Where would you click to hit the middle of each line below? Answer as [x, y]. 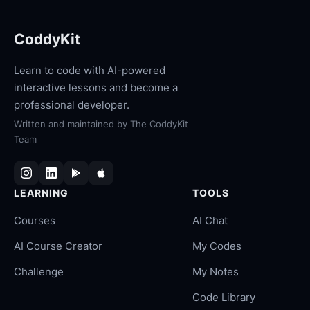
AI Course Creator [58, 246]
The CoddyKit [159, 124]
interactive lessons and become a [96, 88]
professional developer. [72, 105]
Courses [35, 220]
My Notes [216, 272]
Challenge [39, 272]
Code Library [224, 297]
